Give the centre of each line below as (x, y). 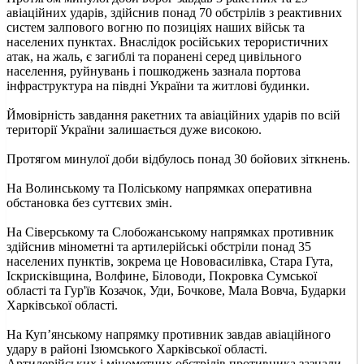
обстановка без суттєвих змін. (89, 202)
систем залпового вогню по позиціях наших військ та (156, 27)
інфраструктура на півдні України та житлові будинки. (158, 85)
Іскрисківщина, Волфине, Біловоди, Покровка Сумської (162, 275)
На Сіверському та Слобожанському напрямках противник (170, 232)
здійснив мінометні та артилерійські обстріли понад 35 (159, 246)
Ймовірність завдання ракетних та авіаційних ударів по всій (173, 115)
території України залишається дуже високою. (134, 129)
